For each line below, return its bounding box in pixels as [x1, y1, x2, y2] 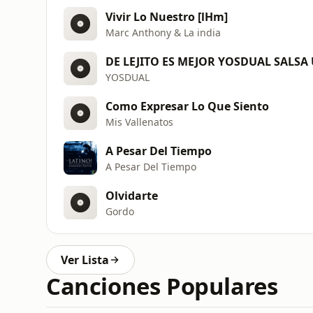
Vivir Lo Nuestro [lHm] [105, 8, 228, 24]
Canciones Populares [46, 270, 278, 302]
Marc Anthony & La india [105, 25, 221, 39]
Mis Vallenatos [105, 115, 173, 129]
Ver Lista [61, 252, 109, 268]
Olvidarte [105, 187, 158, 203]
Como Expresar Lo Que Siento [105, 98, 269, 114]
